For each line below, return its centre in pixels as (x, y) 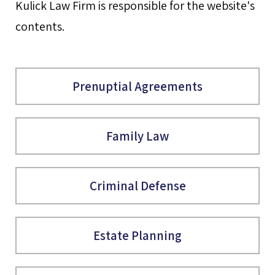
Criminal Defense (137, 186)
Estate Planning (137, 235)
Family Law (137, 136)
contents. (40, 26)
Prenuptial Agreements (137, 86)
